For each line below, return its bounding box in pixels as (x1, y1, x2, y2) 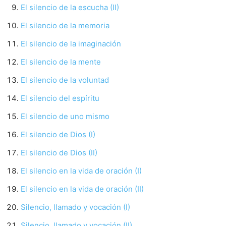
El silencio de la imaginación (21, 39, 121, 48)
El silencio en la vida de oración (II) (21, 184, 144, 194)
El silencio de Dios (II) (21, 148, 97, 157)
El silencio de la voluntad (21, 75, 109, 85)
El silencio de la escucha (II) (21, 3, 119, 12)
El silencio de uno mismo (21, 111, 109, 121)
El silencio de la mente (21, 57, 101, 67)
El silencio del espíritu (21, 93, 99, 103)
